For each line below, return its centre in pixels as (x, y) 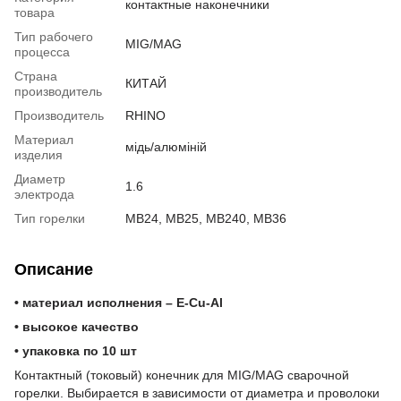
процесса (42, 51)
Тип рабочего (54, 36)
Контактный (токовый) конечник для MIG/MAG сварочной (182, 375)
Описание (54, 269)
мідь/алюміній (166, 146)
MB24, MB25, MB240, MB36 (206, 218)
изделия (38, 154)
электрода (44, 194)
